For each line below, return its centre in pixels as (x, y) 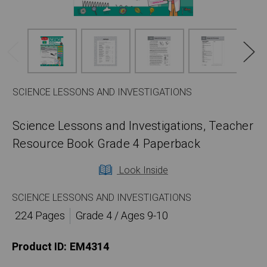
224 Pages (40, 216)
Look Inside (142, 171)
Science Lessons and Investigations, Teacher (133, 126)
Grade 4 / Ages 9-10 (122, 216)
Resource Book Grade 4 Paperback (106, 144)
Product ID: (39, 247)
